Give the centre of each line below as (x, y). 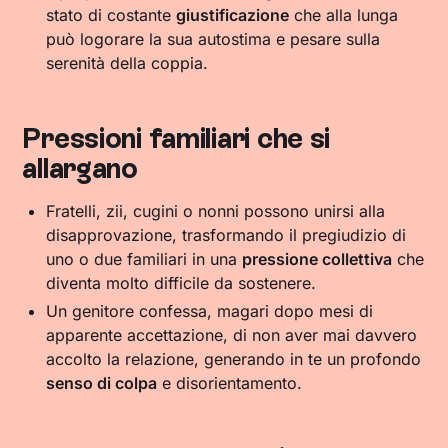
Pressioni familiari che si (176, 138)
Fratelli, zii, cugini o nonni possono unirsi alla (216, 211)
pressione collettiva (317, 259)
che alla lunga (344, 15)
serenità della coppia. (127, 63)
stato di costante (111, 15)
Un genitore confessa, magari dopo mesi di (210, 311)
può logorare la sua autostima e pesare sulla (213, 39)
